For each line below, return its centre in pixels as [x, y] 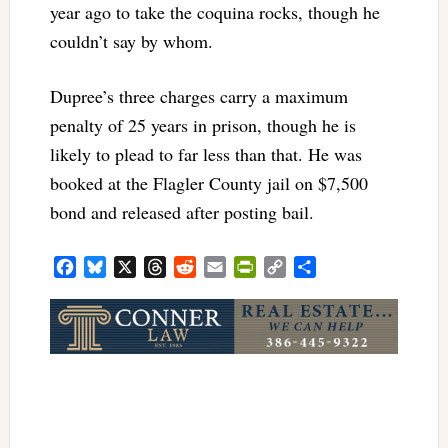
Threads [191, 267]
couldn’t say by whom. [134, 40]
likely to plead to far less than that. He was [205, 153]
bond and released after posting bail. [181, 211]
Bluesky [131, 267]
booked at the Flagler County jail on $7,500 [208, 182]
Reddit [216, 267]
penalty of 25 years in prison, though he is [202, 124]
